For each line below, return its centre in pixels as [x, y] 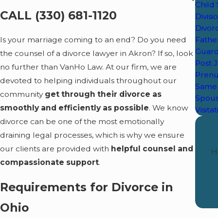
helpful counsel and [152, 149]
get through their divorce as [103, 94]
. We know [169, 108]
